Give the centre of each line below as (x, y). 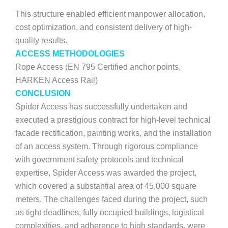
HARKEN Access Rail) (56, 80)
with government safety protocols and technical (99, 159)
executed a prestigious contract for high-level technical (113, 120)
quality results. (41, 40)
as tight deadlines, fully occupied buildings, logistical (110, 212)
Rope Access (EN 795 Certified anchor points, (98, 67)
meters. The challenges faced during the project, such (111, 199)
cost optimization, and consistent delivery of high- (104, 27)
